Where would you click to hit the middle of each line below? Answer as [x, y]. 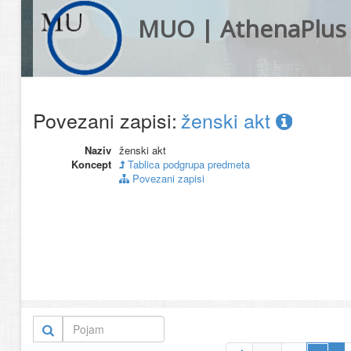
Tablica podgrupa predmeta [187, 164]
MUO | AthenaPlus [242, 29]
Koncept [91, 164]
